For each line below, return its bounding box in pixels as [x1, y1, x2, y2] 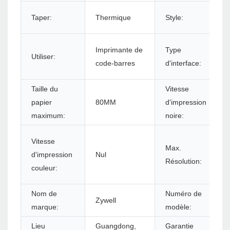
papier [31, 98, 52, 107]
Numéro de [165, 189, 202, 198]
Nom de [31, 189, 57, 198]
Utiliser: [31, 52, 55, 61]
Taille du [31, 85, 58, 93]
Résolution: [165, 157, 202, 166]
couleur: [31, 164, 57, 172]
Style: [165, 13, 183, 22]
